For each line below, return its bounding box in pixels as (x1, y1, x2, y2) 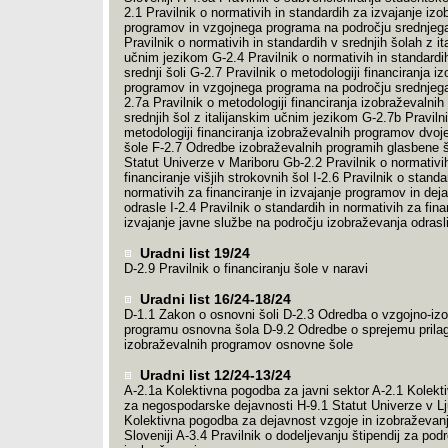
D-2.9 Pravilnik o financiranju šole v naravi (123, 261, 368, 276)
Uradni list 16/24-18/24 (135, 291, 291, 307)
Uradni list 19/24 (135, 245, 250, 261)
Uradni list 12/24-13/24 (135, 367, 291, 383)
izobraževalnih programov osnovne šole (123, 337, 353, 352)
